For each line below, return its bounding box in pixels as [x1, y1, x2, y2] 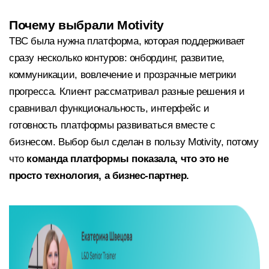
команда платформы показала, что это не [26, 153, 229, 165]
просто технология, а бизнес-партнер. [9, 169, 189, 181]
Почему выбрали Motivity [9, 17, 165, 32]
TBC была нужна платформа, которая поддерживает [9, 35, 246, 47]
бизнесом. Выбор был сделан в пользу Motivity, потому [9, 136, 259, 148]
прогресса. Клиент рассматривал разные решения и [9, 85, 245, 97]
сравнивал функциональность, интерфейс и [9, 102, 210, 114]
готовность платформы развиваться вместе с [9, 119, 216, 131]
